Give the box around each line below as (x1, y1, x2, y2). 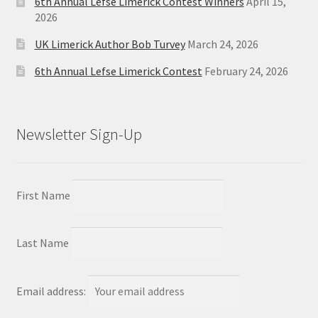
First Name (16, 187, 70, 202)
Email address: (16, 283, 88, 298)
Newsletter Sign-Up (16, 124, 142, 144)
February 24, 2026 (204, 64, 288, 79)
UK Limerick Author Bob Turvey (34, 37, 185, 52)
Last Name (16, 236, 69, 251)
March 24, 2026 (187, 37, 258, 52)
